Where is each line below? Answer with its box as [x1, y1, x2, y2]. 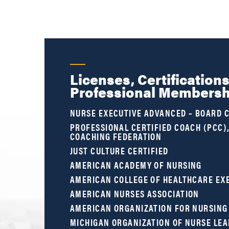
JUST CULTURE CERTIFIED [70, 144, 169, 157]
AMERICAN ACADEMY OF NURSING [70, 158, 202, 172]
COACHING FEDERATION [70, 130, 162, 143]
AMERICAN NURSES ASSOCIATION [70, 187, 199, 200]
